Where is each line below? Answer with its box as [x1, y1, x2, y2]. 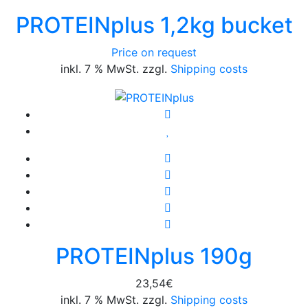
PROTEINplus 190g [56, 242, 252, 269]
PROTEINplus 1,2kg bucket [15, 12, 293, 39]
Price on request [111, 45, 197, 60]
